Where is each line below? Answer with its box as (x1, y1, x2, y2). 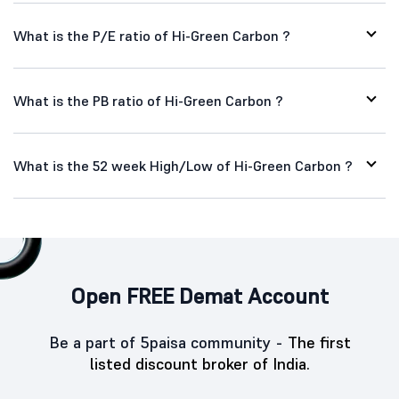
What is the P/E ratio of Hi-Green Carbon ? (13, 27, 290, 45)
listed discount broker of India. (89, 354, 310, 374)
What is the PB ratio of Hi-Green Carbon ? (13, 92, 283, 110)
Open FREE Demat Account (70, 282, 329, 310)
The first (287, 332, 351, 353)
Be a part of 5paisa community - (48, 332, 288, 353)
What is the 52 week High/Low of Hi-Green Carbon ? (13, 157, 353, 175)
